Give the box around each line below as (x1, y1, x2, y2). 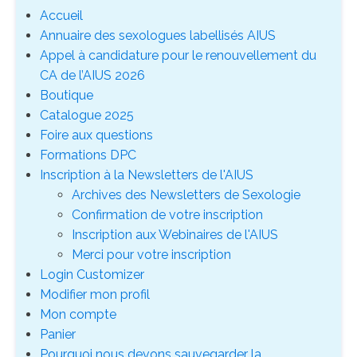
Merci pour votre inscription (72, 246, 231, 262)
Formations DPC (40, 147, 136, 163)
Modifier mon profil (40, 286, 150, 302)
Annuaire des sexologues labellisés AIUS (40, 27, 276, 43)
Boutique (40, 87, 93, 103)
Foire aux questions (40, 127, 153, 143)
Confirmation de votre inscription (72, 206, 263, 222)
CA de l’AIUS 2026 (40, 67, 145, 83)
